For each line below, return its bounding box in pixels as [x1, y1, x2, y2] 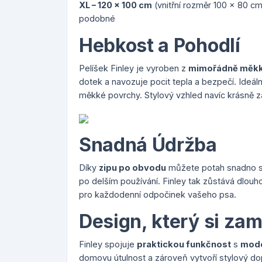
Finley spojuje [79, 239, 137, 250]
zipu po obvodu [99, 163, 166, 173]
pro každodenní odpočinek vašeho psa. [79, 189, 236, 200]
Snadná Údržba [79, 133, 217, 157]
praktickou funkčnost [137, 239, 231, 250]
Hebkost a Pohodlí [79, 34, 240, 57]
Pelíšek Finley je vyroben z [79, 63, 188, 74]
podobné [79, 13, 115, 24]
